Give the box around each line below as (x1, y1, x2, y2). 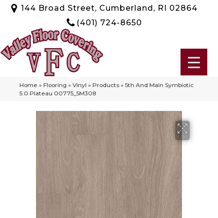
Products (92, 81, 119, 89)
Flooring (43, 81, 67, 89)
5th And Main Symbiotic (125, 81, 194, 89)
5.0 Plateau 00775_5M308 (19, 89, 96, 97)
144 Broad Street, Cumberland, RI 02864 (20, 3, 198, 13)
